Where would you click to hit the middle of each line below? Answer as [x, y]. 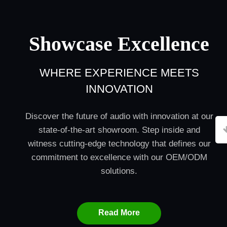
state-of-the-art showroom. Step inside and [119, 130]
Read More [119, 213]
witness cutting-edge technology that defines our [119, 144]
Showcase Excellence [119, 44]
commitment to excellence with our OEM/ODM [119, 157]
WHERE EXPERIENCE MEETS [119, 73]
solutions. [119, 171]
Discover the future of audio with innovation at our [119, 116]
